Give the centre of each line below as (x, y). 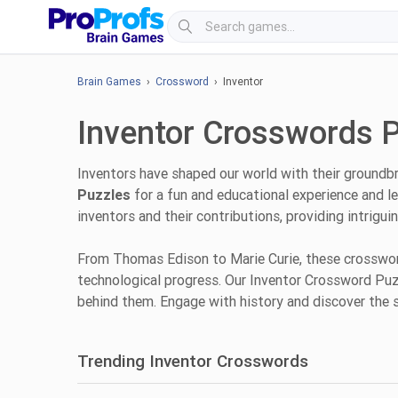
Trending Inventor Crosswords (193, 361)
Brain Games (109, 82)
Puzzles (104, 195)
